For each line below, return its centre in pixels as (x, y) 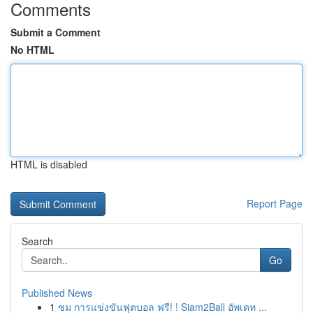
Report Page (275, 203)
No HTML (32, 50)
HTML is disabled (49, 164)
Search (37, 241)
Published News (57, 293)
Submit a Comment (56, 32)
